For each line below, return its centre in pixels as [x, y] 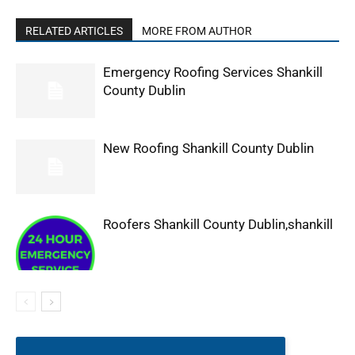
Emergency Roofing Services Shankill [213, 73]
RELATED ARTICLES [74, 31]
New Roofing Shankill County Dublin [208, 149]
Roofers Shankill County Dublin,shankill [218, 225]
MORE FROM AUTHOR [197, 31]
